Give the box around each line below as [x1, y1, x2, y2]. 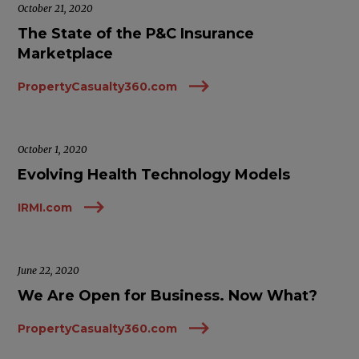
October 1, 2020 [18, 143, 88, 155]
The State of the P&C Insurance [18, 25, 255, 42]
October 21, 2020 [18, 2, 94, 14]
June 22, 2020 [18, 264, 80, 276]
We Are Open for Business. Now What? [18, 287, 318, 305]
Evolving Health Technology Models [18, 166, 291, 184]
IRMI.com [18, 200, 73, 215]
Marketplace [18, 45, 114, 63]
